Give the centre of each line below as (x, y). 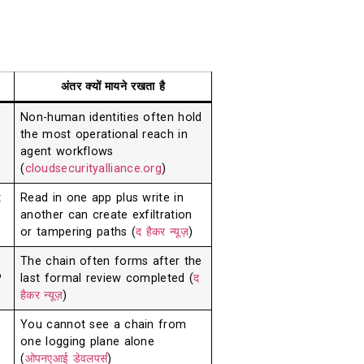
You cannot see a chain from (104, 324)
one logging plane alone (88, 341)
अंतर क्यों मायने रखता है (113, 86)
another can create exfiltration (106, 214)
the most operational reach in (104, 134)
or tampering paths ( (78, 232)
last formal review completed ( (107, 278)
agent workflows (67, 151)
